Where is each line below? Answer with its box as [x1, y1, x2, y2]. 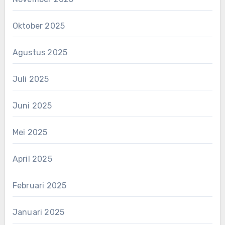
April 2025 [12, 154, 52, 164]
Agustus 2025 [12, 47, 68, 57]
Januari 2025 [12, 207, 65, 217]
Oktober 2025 [12, 21, 65, 31]
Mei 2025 [12, 127, 48, 137]
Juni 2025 [12, 100, 52, 110]
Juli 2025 [12, 74, 49, 84]
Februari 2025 [12, 180, 67, 190]
